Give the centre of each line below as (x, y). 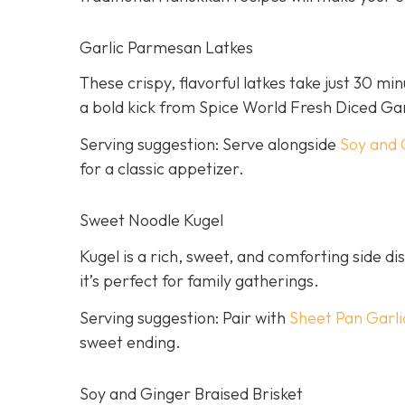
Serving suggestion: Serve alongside (210, 145)
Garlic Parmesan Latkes (166, 47)
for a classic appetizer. (162, 169)
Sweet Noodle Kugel (151, 221)
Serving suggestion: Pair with (184, 317)
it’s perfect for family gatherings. (199, 280)
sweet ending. (130, 342)
